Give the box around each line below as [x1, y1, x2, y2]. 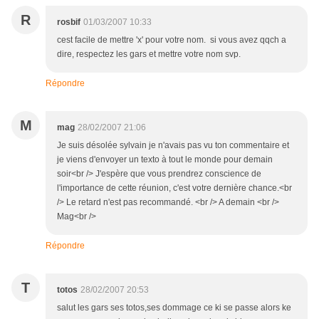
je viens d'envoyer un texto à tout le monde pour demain [57, 155, 273, 164]
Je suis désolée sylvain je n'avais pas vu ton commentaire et [57, 140, 289, 150]
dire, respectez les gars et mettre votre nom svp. [57, 49, 241, 59]
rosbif [57, 17, 80, 27]
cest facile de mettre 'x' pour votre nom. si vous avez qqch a [57, 35, 286, 45]
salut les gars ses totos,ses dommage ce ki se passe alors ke [57, 303, 291, 313]
